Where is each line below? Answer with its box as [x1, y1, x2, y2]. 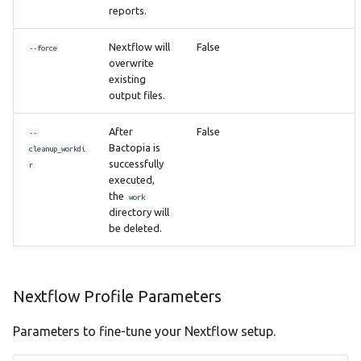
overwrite [109, 57, 154, 68]
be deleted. [109, 222, 162, 234]
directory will [109, 206, 169, 218]
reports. [109, 5, 147, 16]
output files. [109, 89, 165, 101]
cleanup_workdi [29, 144, 86, 153]
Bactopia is [109, 142, 160, 153]
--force [29, 44, 58, 52]
